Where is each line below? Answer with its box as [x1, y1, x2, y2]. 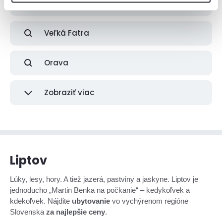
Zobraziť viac [44, 87, 94, 98]
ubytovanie [72, 197, 110, 205]
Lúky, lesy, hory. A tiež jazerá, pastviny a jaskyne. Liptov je [10, 175, 198, 183]
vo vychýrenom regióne [110, 197, 188, 205]
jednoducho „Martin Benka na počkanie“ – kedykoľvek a [10, 186, 190, 194]
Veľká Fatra [44, 28, 89, 38]
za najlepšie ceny [46, 208, 105, 216]
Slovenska [10, 208, 46, 216]
